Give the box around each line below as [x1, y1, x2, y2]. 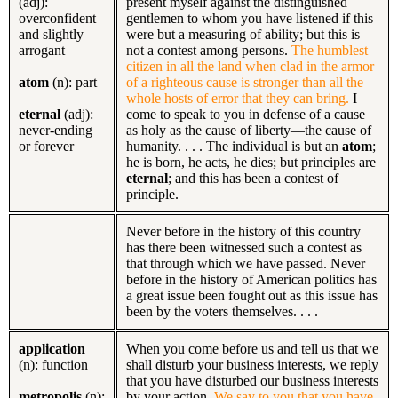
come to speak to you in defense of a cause [126, 106, 365, 122]
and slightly [19, 26, 84, 42]
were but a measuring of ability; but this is [126, 26, 360, 42]
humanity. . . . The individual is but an [126, 138, 342, 154]
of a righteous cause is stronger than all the [126, 74, 363, 90]
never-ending [19, 122, 92, 138]
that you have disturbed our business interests [126, 372, 378, 388]
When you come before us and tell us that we [126, 340, 378, 356]
